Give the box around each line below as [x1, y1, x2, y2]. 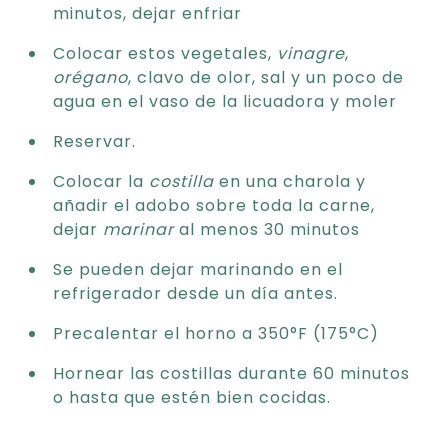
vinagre [277, 42, 345, 65]
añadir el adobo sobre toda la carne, [53, 194, 375, 217]
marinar [103, 218, 174, 241]
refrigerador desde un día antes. [53, 282, 338, 305]
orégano [53, 66, 128, 89]
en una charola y [214, 170, 366, 193]
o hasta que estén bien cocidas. [53, 386, 331, 409]
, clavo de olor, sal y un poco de [128, 66, 404, 89]
